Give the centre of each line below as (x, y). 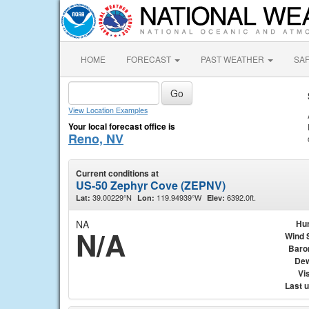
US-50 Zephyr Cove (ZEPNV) (151, 185)
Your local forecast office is (122, 126)
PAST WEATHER (233, 59)
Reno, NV (96, 139)
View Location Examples (108, 110)
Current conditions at (117, 173)
